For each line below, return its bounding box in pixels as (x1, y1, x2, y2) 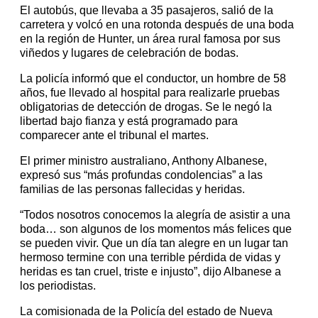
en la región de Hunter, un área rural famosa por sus (20, 33, 280, 45)
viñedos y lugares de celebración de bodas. (20, 47, 238, 60)
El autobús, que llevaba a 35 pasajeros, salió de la (20, 4, 273, 17)
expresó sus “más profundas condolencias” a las (20, 169, 263, 182)
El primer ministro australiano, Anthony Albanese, (20, 155, 267, 168)
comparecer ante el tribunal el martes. (20, 129, 209, 142)
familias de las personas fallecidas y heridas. (20, 183, 245, 196)
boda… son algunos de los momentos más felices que (20, 223, 292, 236)
